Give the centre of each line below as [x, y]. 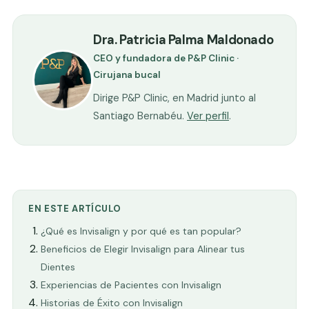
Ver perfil [208, 116]
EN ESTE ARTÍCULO [75, 209]
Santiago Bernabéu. [140, 116]
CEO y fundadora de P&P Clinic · [166, 59]
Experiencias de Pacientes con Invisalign [131, 285]
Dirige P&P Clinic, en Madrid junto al [175, 98]
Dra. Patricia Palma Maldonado [183, 40]
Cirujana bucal [127, 75]
